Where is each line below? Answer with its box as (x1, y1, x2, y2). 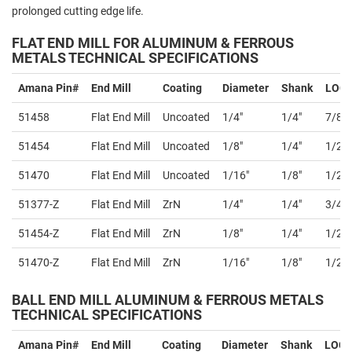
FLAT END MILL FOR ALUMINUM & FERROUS (12, 35, 294, 51)
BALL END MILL (12, 291, 115, 308)
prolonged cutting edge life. (12, 5, 144, 17)
